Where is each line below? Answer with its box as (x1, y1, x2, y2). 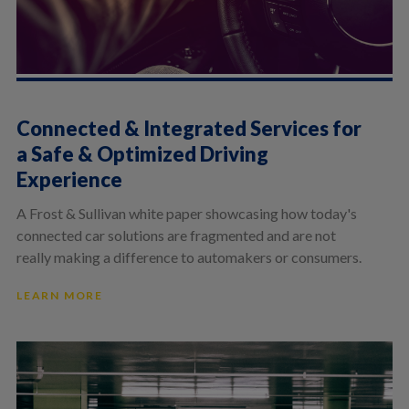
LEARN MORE (16, 288, 103, 302)
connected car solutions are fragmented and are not (16, 225, 336, 244)
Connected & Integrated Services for (16, 115, 362, 141)
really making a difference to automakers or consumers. (16, 247, 362, 266)
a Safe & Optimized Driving (16, 141, 268, 166)
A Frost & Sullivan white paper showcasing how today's (16, 204, 357, 222)
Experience (16, 166, 122, 192)
